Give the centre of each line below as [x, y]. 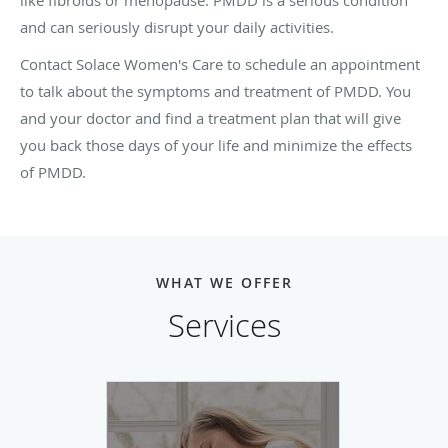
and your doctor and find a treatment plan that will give [210, 117]
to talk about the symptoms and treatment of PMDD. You [215, 90]
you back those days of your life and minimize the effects [216, 144]
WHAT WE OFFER [224, 282]
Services [224, 325]
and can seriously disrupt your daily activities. [177, 26]
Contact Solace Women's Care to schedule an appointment [220, 63]
